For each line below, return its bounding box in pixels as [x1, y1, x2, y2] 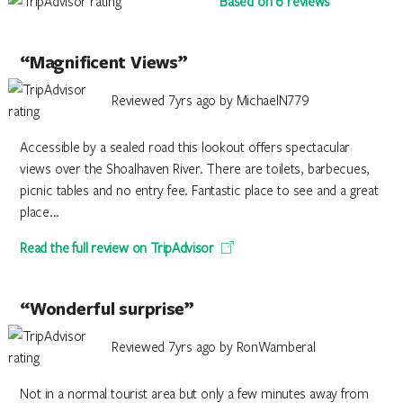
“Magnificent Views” [20, 50, 188, 74]
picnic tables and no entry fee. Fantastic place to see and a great [20, 181, 379, 199]
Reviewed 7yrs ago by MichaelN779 [112, 91, 309, 109]
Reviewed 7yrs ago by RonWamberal [112, 337, 316, 355]
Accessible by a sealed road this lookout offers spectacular [20, 138, 351, 156]
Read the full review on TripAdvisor [20, 238, 214, 256]
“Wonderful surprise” [20, 297, 194, 320]
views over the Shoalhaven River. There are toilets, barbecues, [20, 159, 370, 177]
